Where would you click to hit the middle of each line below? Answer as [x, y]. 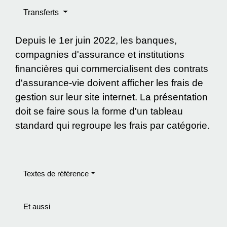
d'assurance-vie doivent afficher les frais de [109, 83]
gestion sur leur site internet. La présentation [111, 97]
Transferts [42, 12]
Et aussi [37, 206]
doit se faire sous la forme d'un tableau [99, 111]
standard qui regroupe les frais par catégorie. [112, 125]
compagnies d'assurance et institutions [100, 54]
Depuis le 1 [40, 40]
